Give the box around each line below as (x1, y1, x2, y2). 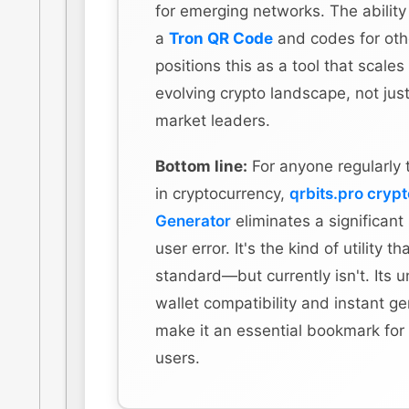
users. (155, 348, 200, 367)
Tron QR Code (169, 28, 273, 47)
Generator (155, 211, 231, 230)
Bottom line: (155, 156, 247, 175)
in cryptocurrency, (155, 184, 289, 203)
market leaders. (155, 110, 270, 130)
